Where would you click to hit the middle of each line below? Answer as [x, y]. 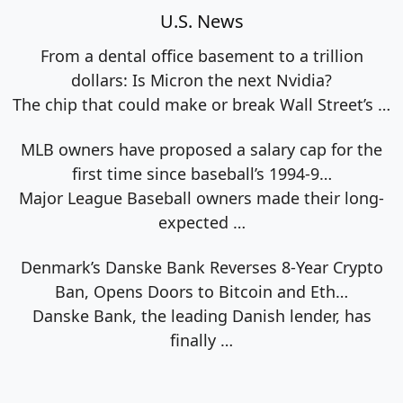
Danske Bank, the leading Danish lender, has [201, 315]
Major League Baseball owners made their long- [201, 197]
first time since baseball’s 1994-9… [201, 173]
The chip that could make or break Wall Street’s [195, 104]
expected [195, 222]
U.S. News [201, 21]
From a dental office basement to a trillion [201, 55]
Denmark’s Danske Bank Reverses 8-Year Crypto [201, 267]
